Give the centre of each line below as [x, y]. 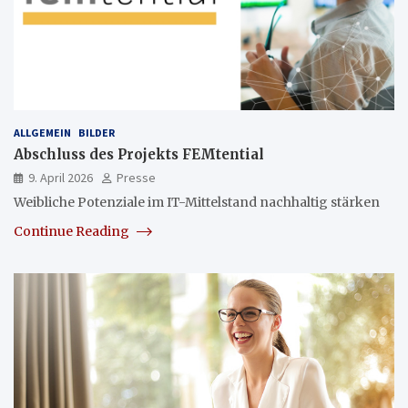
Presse [136, 177]
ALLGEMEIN [42, 132]
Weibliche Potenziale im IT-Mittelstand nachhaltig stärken [197, 202]
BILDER [97, 132]
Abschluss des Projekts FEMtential [139, 154]
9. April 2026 [61, 177]
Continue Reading [73, 231]
